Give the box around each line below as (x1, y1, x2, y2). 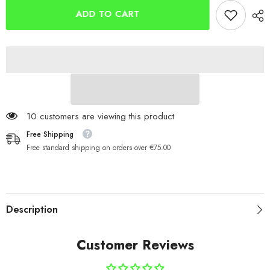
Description (6, 202, 58, 217)
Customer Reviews (76, 235, 194, 255)
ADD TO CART (75, 7, 139, 20)
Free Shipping (27, 129, 74, 140)
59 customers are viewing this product (27, 110, 175, 124)
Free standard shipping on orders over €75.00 (27, 142, 171, 154)
